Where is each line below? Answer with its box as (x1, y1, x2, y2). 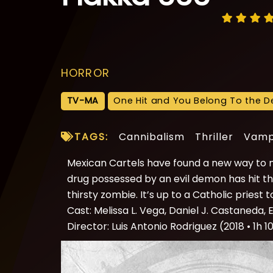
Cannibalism (119, 130, 185, 144)
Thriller (195, 130, 234, 144)
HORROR (61, 65, 110, 80)
